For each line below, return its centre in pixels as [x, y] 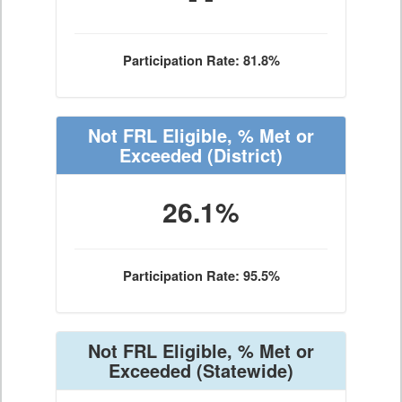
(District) [242, 155]
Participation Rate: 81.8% [201, 61]
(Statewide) [242, 370]
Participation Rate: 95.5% [201, 276]
